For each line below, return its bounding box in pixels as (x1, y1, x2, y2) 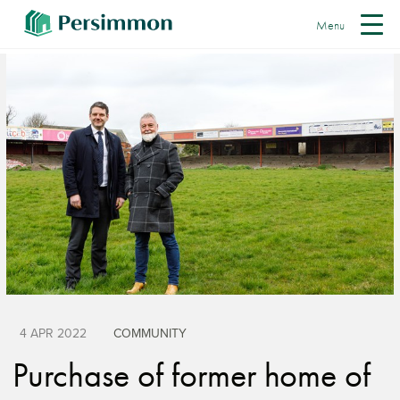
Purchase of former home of (12, 354, 371, 396)
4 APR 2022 (20, 324, 87, 343)
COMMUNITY (113, 324, 187, 343)
